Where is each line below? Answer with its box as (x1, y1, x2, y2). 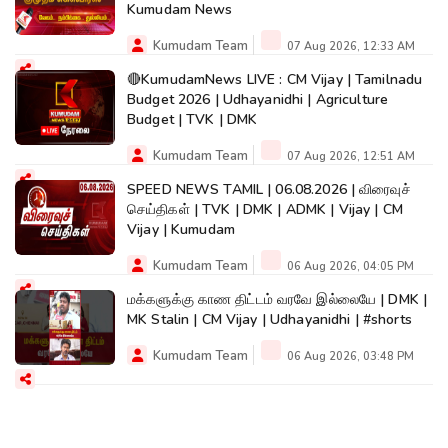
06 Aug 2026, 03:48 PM (284, 349, 414, 365)
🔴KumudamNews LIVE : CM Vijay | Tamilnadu (127, 70, 423, 90)
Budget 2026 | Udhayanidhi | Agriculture (127, 90, 389, 110)
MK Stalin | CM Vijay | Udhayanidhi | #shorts (127, 310, 412, 330)
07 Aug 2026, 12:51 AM (284, 149, 415, 165)
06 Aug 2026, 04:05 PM (284, 259, 414, 275)
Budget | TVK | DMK (127, 110, 258, 130)
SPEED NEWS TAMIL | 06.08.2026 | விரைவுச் (127, 180, 411, 200)
